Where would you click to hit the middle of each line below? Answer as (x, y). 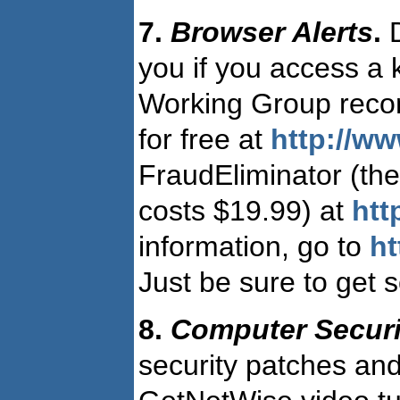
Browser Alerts (272, 32)
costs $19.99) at (245, 210)
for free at (204, 139)
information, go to (254, 246)
